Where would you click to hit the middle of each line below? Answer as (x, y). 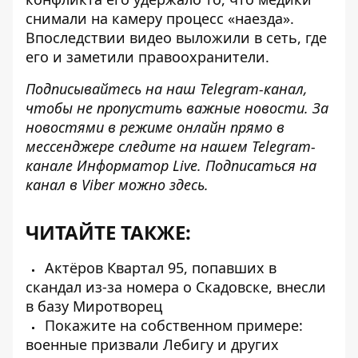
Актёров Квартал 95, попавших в (159, 268)
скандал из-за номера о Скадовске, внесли (176, 287)
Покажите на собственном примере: (172, 325)
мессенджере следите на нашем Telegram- (171, 146)
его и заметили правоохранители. (147, 57)
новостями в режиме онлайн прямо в (155, 127)
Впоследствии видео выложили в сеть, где (176, 38)
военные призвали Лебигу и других (152, 344)
